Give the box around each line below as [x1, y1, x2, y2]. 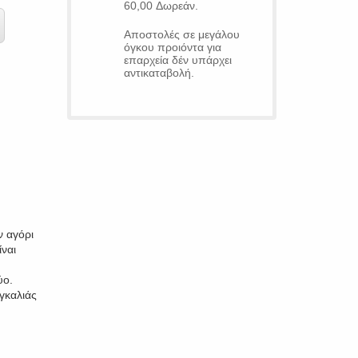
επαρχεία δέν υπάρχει [123, 54, 232, 66]
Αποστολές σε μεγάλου [123, 28, 240, 41]
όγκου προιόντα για [123, 41, 221, 54]
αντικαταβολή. [123, 66, 194, 79]
